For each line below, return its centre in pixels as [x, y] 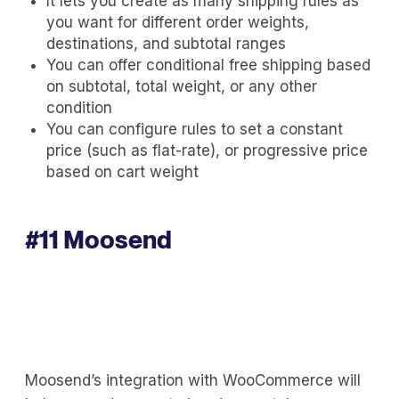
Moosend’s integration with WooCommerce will [193, 380]
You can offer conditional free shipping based [208, 65]
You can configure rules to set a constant [195, 129]
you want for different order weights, [178, 22]
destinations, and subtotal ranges [166, 43]
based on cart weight [122, 171]
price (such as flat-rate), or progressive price [207, 150]
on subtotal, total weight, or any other [182, 86]
